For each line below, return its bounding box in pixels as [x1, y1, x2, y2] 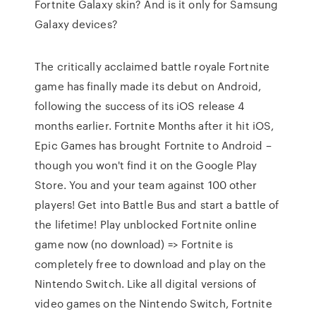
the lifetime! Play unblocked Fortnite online [35, 217, 257, 232]
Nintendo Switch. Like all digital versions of [35, 276, 256, 291]
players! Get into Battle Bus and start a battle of [35, 197, 279, 212]
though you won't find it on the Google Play [35, 157, 257, 173]
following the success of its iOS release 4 [35, 98, 245, 114]
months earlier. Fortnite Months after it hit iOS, [35, 118, 274, 133]
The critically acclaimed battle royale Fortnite [35, 59, 269, 74]
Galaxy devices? [35, 16, 118, 32]
